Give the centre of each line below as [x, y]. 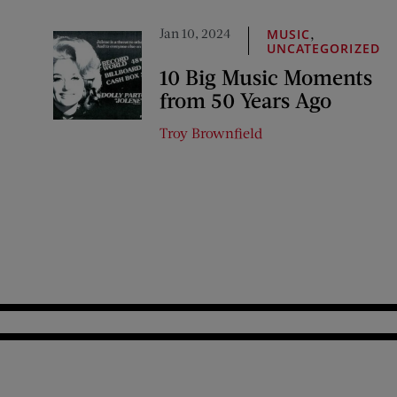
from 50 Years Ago [245, 100]
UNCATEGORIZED [323, 48]
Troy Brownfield [211, 132]
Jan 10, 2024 [195, 33]
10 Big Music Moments [266, 77]
